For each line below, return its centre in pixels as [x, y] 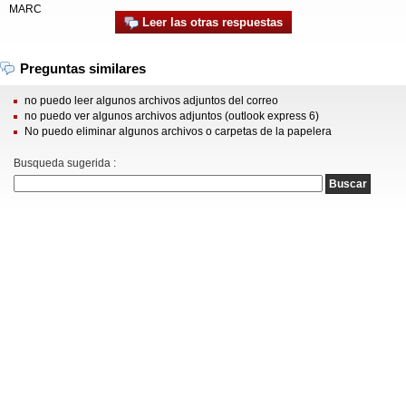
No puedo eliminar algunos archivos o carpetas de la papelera [178, 131]
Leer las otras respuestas [210, 22]
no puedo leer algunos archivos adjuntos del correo [151, 101]
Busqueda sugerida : [65, 163]
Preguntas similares [83, 68]
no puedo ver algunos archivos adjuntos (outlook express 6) [172, 116]
